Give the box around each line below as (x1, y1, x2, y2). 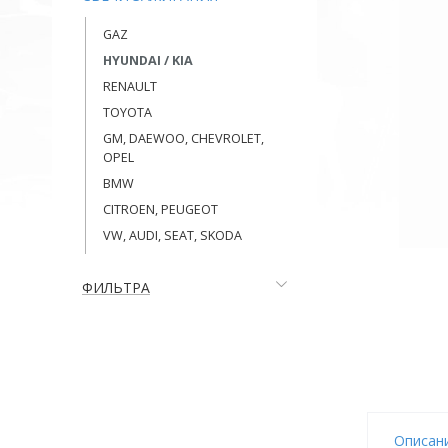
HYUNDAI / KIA (103, 52, 193, 69)
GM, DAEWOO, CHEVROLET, (103, 130, 264, 147)
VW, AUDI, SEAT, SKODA (103, 227, 242, 244)
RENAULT (103, 78, 157, 95)
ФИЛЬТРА (82, 278, 150, 297)
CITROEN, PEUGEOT (103, 201, 218, 218)
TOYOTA (103, 104, 152, 121)
